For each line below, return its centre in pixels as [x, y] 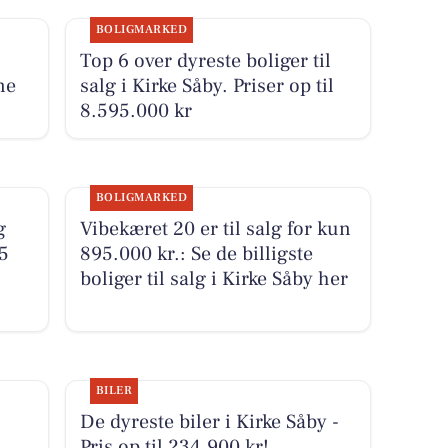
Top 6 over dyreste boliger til [205, 60]
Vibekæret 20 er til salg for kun [215, 229]
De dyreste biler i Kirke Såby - [209, 422]
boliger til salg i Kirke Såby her [213, 279]
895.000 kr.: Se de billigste [196, 254]
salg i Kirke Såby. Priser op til [206, 85]
